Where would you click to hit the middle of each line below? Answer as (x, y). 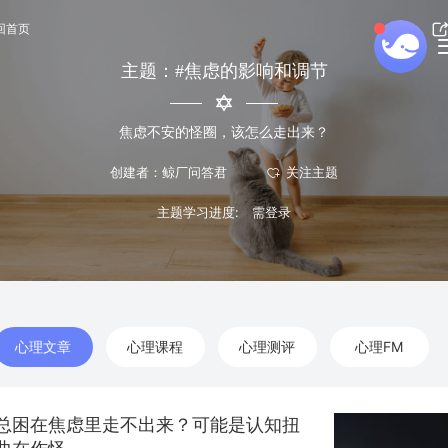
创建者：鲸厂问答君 (168, 172)
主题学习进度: (197, 212)
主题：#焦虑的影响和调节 (224, 71)
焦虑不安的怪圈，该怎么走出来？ (224, 132)
